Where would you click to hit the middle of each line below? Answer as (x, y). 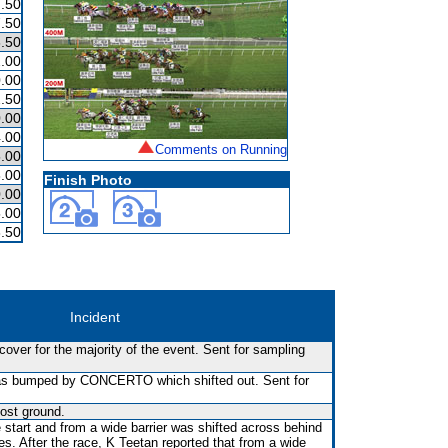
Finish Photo (88, 180)
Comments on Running (221, 149)
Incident (95, 317)
